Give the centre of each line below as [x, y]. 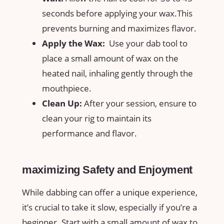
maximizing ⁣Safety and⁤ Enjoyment [107, 169]
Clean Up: [62, 103]
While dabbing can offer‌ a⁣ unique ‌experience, [110, 192]
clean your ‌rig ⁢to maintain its [97, 118]
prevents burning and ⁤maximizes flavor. [119, 28]
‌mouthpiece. [67, 88]
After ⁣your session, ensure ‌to [139, 103]
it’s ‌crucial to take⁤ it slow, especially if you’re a [109, 207]
